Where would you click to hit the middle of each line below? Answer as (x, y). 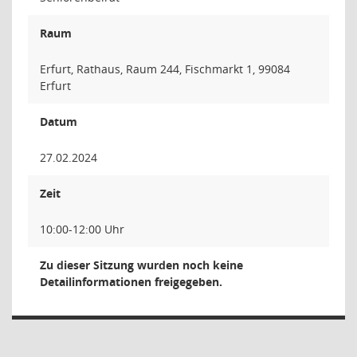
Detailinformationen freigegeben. (131, 282)
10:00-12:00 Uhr (82, 229)
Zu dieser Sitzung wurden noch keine (141, 265)
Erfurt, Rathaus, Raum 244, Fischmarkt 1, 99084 (165, 69)
